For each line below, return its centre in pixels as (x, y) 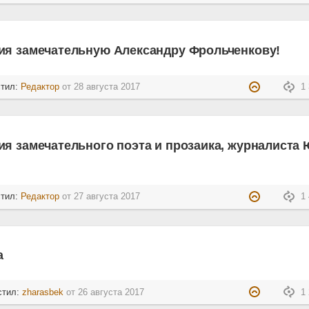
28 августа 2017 (107, 87)
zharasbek (43, 292)
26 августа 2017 (111, 292)
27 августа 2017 (107, 197)
